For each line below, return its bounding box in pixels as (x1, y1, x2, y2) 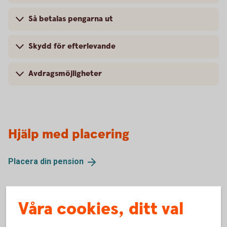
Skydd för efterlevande (28, 41, 116, 52)
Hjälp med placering (8, 126, 129, 143)
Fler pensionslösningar (20, 213, 119, 226)
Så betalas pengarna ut (28, 14, 113, 24)
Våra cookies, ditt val (18, 197, 183, 221)
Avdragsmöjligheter (28, 68, 102, 79)
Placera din (8, 157, 53, 166)
